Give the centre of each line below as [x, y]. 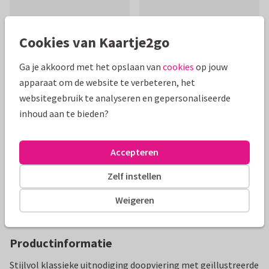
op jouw [211, 66]
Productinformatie [61, 243]
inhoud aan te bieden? [64, 113]
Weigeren [134, 200]
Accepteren [134, 152]
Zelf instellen [134, 176]
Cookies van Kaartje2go [94, 42]
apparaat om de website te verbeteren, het [107, 82]
